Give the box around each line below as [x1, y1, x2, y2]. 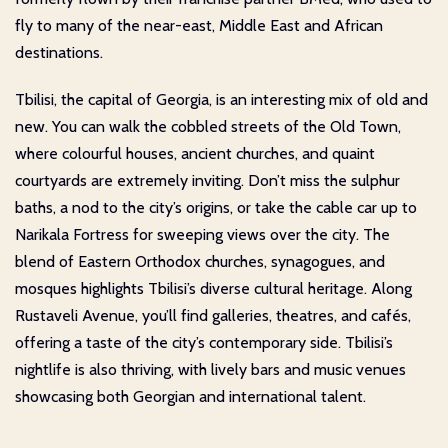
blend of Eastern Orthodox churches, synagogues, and [15, 251, 385, 271]
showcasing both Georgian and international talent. [15, 386, 366, 406]
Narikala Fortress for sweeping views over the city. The [15, 224, 390, 244]
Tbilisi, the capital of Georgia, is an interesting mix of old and [15, 89, 428, 109]
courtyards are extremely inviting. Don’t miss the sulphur [15, 170, 400, 190]
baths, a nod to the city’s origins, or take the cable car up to [15, 197, 417, 217]
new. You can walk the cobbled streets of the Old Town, [15, 116, 401, 136]
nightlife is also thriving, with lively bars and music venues [15, 359, 406, 379]
